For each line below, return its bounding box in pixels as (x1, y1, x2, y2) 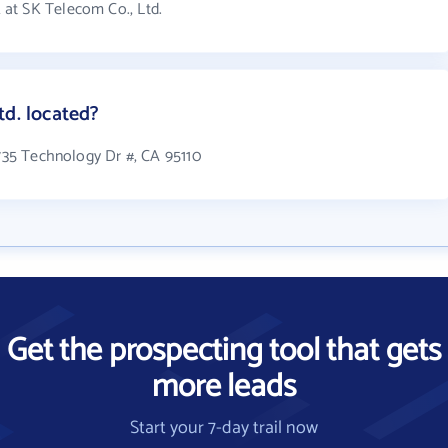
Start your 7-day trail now (129, 413, 318, 443)
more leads (152, 361, 296, 413)
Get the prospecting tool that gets (7, 325, 441, 377)
